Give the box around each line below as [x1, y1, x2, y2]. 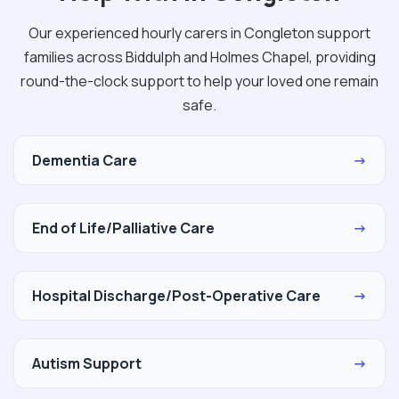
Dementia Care [32, 150, 137, 170]
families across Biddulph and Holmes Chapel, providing [23, 46, 376, 67]
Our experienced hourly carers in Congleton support [28, 22, 370, 43]
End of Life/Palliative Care [32, 217, 215, 238]
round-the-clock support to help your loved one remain [20, 70, 379, 91]
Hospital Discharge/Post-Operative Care [32, 285, 321, 305]
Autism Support [32, 353, 142, 373]
